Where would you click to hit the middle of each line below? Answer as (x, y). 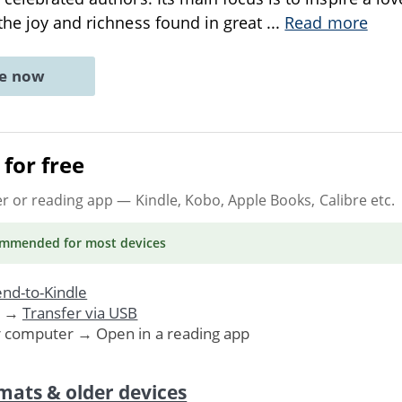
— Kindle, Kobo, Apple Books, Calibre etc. (254, 200)
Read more (326, 22)
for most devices (113, 242)
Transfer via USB (80, 312)
